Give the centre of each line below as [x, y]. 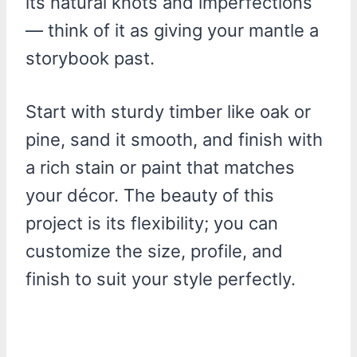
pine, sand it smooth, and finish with [174, 139]
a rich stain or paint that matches [160, 167]
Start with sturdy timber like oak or [168, 111]
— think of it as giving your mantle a [172, 30]
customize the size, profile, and [154, 251]
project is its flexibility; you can [152, 223]
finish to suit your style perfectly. [161, 279]
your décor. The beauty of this [150, 195]
